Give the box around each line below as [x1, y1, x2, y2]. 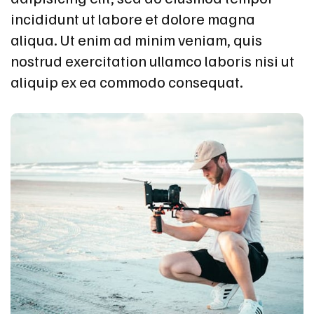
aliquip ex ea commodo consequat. [11, 71, 243, 91]
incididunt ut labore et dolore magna [11, 8, 255, 28]
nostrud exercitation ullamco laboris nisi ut [11, 50, 294, 70]
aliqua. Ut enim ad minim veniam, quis [11, 29, 262, 49]
